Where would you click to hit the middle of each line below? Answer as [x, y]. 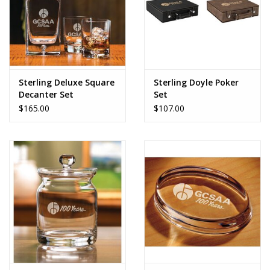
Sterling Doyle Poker [196, 83]
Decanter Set [46, 95]
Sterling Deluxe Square [67, 83]
